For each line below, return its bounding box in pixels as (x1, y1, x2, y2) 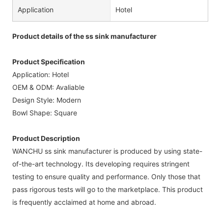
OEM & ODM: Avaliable (12, 82, 84, 91)
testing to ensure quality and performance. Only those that (12, 172, 200, 181)
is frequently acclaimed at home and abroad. (12, 197, 156, 206)
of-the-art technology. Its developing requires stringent (12, 159, 190, 168)
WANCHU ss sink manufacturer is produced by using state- (12, 146, 202, 155)
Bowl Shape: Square (12, 108, 77, 117)
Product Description (12, 134, 80, 142)
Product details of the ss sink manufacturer (12, 31, 157, 40)
